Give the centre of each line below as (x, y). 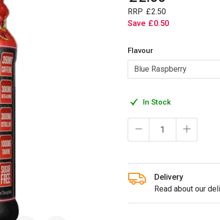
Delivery (169, 177)
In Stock (157, 102)
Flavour (140, 51)
